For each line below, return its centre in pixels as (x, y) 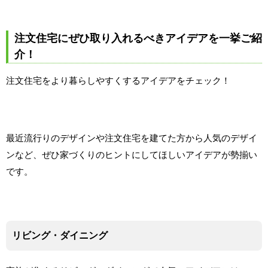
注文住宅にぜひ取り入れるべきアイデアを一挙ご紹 (138, 38)
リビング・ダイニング (60, 235)
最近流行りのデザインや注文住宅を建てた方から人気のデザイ (132, 138)
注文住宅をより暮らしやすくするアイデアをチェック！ (118, 80)
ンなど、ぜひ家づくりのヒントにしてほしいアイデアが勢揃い (132, 154)
